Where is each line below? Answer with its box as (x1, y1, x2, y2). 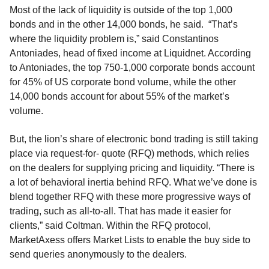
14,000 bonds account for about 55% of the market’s (10, 91, 229, 101)
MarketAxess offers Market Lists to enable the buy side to (10, 235, 250, 246)
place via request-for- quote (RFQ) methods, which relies (10, 148, 249, 159)
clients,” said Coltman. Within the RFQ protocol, (10, 220, 211, 231)
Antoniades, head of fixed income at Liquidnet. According (10, 47, 251, 58)
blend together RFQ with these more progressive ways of (10, 192, 250, 202)
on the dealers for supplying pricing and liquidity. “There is (10, 163, 255, 174)
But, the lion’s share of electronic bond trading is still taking (10, 134, 258, 145)
